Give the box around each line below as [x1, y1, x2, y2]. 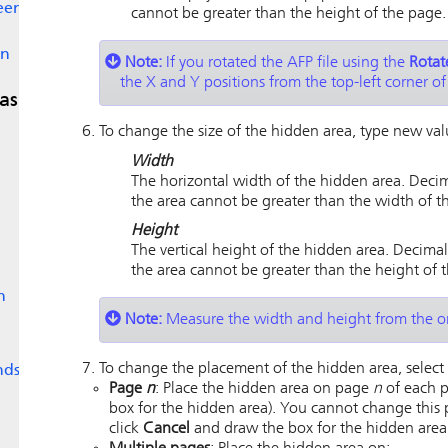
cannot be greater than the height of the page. [131, 6, 446, 23]
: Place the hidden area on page [155, 381, 373, 398]
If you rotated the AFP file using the [166, 55, 409, 72]
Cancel [143, 421, 190, 438]
